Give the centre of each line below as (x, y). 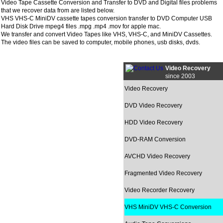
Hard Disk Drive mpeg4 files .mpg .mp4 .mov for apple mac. (81, 26)
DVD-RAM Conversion (155, 139)
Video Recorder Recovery (160, 190)
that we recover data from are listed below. (58, 10)
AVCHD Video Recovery (157, 156)
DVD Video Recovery (153, 106)
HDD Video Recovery (154, 122)
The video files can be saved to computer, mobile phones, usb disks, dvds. (101, 42)
